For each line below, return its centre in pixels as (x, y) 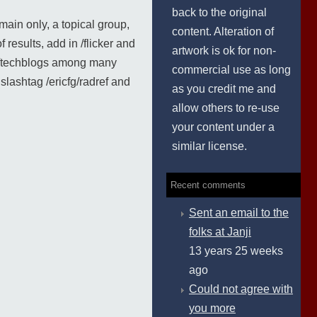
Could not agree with (241, 289)
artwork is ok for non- (224, 51)
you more (212, 308)
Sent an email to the (239, 213)
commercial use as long (231, 70)
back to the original (219, 12)
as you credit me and (224, 89)
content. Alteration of (223, 31)
